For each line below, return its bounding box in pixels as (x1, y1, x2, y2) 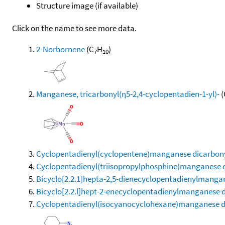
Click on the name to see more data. (12, 22, 137, 34)
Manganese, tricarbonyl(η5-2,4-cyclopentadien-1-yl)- (36, 88, 219, 99)
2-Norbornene (36, 43, 85, 55)
